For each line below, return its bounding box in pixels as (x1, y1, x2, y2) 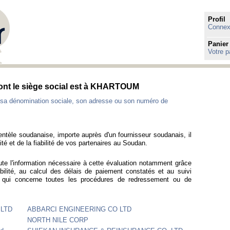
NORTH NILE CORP (27, 216, 89, 224)
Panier (208, 40, 229, 48)
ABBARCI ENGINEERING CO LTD (27, 205, 132, 213)
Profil (208, 15, 226, 23)
